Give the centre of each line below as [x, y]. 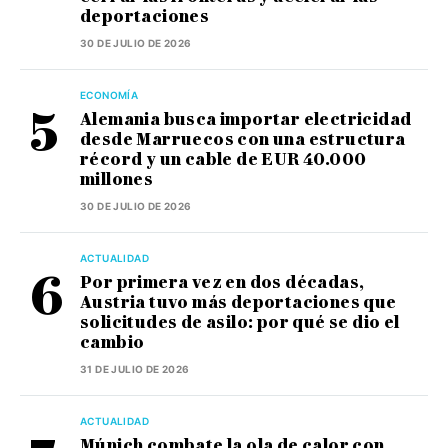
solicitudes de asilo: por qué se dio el [240, 322]
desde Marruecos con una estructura [243, 139]
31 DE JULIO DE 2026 [135, 368]
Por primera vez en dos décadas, [222, 282]
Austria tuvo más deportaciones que [238, 302]
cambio [112, 342]
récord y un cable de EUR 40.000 [223, 159]
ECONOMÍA [109, 94]
